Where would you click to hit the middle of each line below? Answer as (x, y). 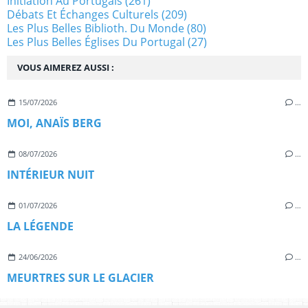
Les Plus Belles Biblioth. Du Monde (96, 28)
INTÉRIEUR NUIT (51, 174)
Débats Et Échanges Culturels (83, 14)
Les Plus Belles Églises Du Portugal (96, 42)
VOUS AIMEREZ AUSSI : (66, 67)
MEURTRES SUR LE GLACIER (80, 277)
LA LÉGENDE (40, 226)
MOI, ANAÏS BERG (54, 123)
